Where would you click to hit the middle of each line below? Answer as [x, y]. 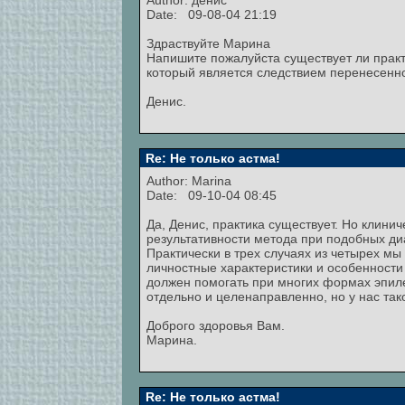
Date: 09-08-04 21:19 [212, 14]
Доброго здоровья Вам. [216, 325]
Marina [212, 181]
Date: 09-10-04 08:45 [212, 195]
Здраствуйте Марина [208, 43]
